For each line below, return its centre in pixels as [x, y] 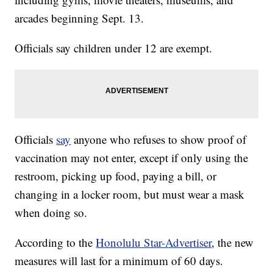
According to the [55, 243]
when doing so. [51, 213]
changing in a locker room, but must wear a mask [130, 194]
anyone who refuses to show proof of [159, 140]
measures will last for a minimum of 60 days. [119, 261]
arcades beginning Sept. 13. [80, 18]
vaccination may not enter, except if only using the [132, 158]
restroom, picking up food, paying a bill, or [116, 176]
